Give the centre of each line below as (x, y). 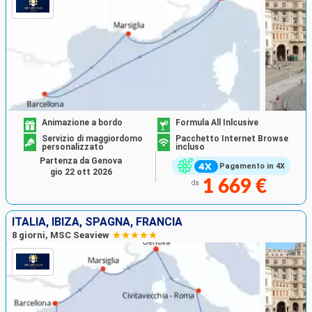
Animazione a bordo (83, 123)
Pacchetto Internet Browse (232, 139)
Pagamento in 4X (252, 166)
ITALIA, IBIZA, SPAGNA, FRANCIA (97, 221)
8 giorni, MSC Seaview (61, 235)
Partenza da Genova (81, 161)
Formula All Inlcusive (217, 123)
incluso (190, 147)
